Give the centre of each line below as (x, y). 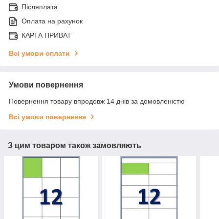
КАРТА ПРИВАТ (46, 35)
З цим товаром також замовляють (75, 146)
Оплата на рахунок (52, 21)
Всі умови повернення (47, 117)
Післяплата (40, 7)
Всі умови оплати (39, 54)
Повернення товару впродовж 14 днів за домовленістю (97, 101)
